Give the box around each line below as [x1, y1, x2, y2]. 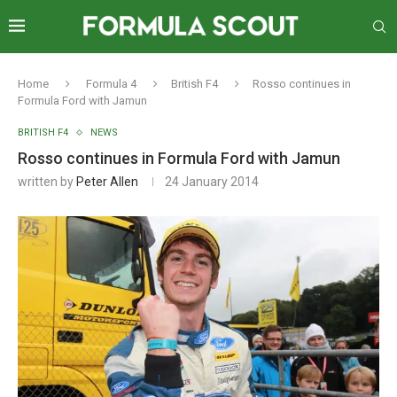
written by [18, 175, 76, 189]
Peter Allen [76, 175, 138, 189]
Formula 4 [86, 77, 136, 90]
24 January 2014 [165, 175, 259, 189]
